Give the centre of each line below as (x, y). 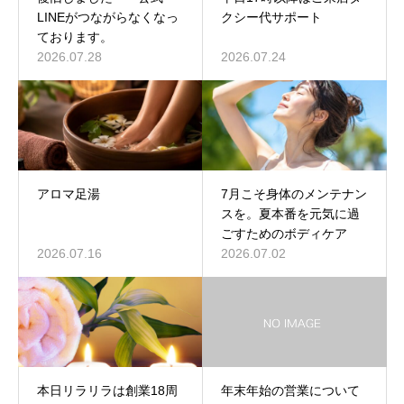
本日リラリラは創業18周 (107, 390)
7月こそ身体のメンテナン (294, 194)
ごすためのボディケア (284, 234)
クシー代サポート (271, 17)
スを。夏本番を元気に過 (290, 214)
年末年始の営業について (290, 390)
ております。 (75, 37)
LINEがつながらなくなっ (108, 17)
